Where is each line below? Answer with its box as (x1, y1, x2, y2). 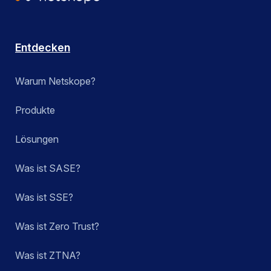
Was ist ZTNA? (15, 249, 80, 262)
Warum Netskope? (15, 75, 96, 88)
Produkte (15, 104, 55, 117)
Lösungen (15, 133, 59, 146)
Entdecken (15, 41, 70, 54)
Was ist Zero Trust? (15, 220, 99, 233)
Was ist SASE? (15, 162, 80, 175)
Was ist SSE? (15, 191, 73, 204)
